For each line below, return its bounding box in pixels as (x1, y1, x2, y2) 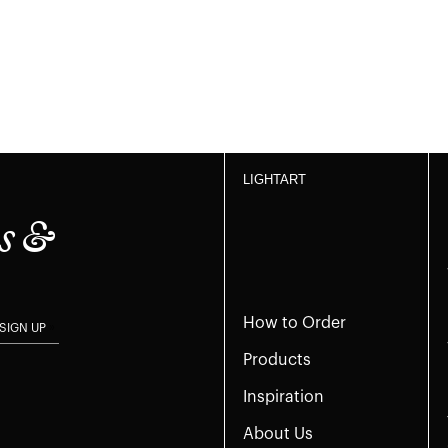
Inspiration (243, 389, 324, 406)
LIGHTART (243, 172, 306, 188)
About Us (243, 425, 313, 442)
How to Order (243, 315, 346, 332)
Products (243, 352, 311, 369)
